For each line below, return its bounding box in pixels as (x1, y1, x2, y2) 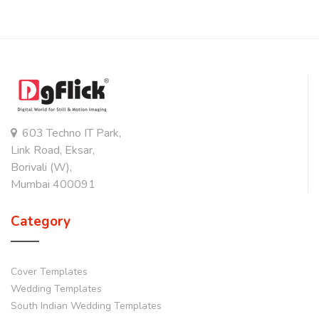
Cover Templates (11, 265, 88, 278)
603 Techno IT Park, (22, 125, 121, 141)
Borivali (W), (11, 159, 72, 175)
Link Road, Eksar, (11, 142, 95, 158)
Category (11, 212, 70, 231)
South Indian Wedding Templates (11, 299, 162, 313)
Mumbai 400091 (11, 177, 95, 192)
